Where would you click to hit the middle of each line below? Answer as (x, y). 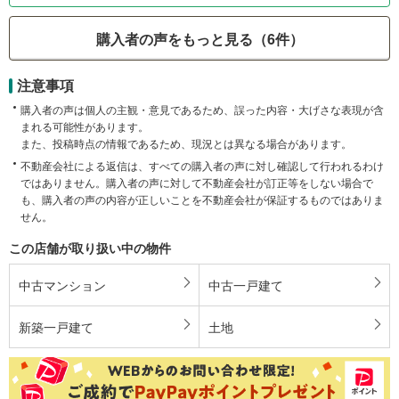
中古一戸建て (246, 285)
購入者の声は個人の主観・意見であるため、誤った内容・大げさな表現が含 (202, 110)
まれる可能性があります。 (85, 126)
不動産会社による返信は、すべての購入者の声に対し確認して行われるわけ (202, 166)
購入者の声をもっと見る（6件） (199, 38)
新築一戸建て (56, 327)
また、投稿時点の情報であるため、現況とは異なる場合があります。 (186, 143)
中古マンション (62, 285)
